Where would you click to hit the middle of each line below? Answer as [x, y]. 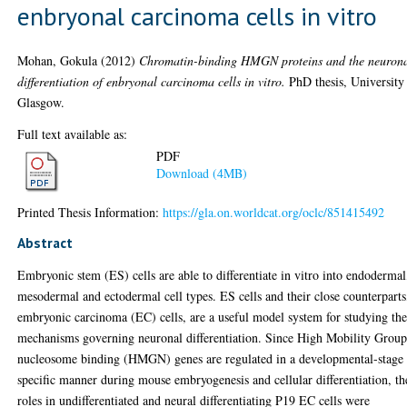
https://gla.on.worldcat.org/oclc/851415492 [274, 212]
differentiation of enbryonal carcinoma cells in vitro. [152, 81]
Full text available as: [73, 134]
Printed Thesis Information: [90, 212]
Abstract [45, 242]
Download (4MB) [202, 174]
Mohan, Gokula [58, 60]
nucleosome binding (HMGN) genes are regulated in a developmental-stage [211, 358]
